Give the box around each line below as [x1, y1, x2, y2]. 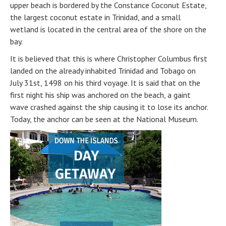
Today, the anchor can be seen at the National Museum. [10, 114, 198, 124]
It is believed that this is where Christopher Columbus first [10, 53, 207, 64]
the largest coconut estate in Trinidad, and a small [10, 12, 181, 22]
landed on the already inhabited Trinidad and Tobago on [10, 65, 196, 76]
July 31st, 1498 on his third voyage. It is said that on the [10, 77, 200, 88]
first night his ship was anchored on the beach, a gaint [10, 89, 191, 100]
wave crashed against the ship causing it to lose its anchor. [10, 101, 208, 112]
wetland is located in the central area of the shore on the [10, 24, 206, 34]
